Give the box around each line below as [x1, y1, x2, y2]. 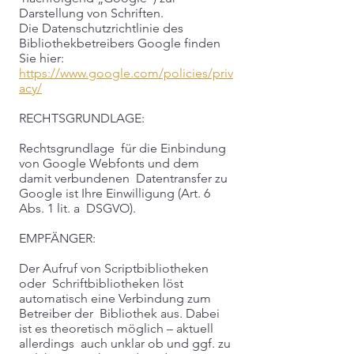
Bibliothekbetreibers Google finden [19, 36, 220, 51]
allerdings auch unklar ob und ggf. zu [19, 336, 231, 351]
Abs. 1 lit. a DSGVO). [19, 201, 136, 216]
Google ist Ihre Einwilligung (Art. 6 [19, 186, 210, 201]
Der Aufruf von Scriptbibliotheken [19, 261, 209, 276]
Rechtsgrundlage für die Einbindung [19, 141, 226, 156]
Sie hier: [19, 51, 64, 66]
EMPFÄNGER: [19, 231, 96, 246]
